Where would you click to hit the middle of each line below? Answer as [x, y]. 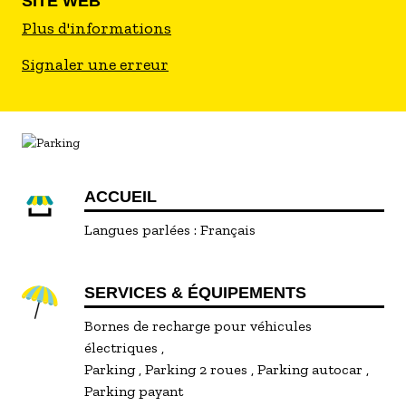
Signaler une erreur [95, 64]
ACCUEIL [121, 197]
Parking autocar [312, 369]
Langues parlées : [141, 230]
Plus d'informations [97, 28]
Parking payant [134, 391]
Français [228, 230]
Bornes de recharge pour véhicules [198, 326]
